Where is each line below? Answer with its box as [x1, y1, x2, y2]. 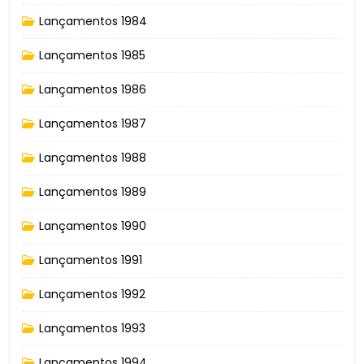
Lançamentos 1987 [39, 115, 146, 132]
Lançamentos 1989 [39, 183, 146, 200]
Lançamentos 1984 [39, 12, 147, 29]
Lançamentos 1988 [39, 149, 146, 166]
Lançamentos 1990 [39, 217, 146, 234]
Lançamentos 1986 [39, 80, 146, 97]
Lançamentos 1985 [39, 46, 145, 63]
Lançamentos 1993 [39, 319, 145, 336]
